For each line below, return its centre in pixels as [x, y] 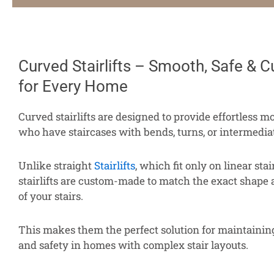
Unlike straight [56, 165]
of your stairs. [51, 196]
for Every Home [73, 86]
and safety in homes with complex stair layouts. [133, 245]
